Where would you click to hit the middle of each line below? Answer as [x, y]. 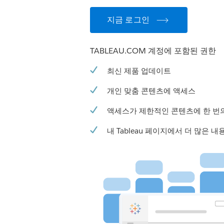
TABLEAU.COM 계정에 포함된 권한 [153, 51]
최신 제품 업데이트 [139, 71]
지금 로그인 [128, 20]
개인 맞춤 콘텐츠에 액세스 [151, 91]
